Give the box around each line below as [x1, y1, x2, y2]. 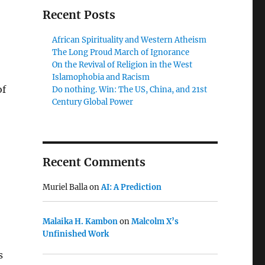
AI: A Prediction [101, 182, 161, 192]
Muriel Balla [42, 182, 88, 192]
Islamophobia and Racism [52, 72, 150, 82]
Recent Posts [42, 8, 115, 22]
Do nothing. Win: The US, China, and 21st [52, 85, 208, 95]
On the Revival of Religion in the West [52, 60, 193, 70]
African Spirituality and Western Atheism [52, 35, 207, 45]
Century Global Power [52, 97, 134, 107]
